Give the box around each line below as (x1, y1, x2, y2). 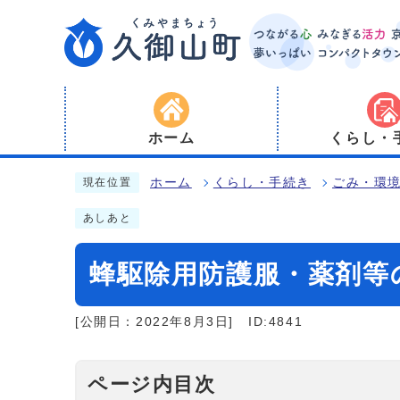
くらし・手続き (212, 176, 312, 189)
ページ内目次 (87, 373, 216, 396)
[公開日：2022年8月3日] (75, 315, 235, 329)
